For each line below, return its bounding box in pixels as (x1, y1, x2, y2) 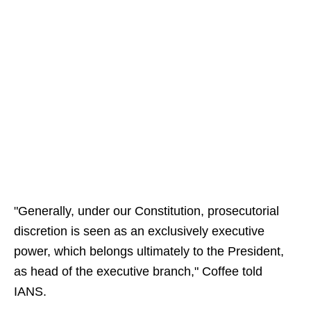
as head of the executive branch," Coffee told (14, 264, 262, 279)
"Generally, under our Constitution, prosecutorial (14, 204, 279, 219)
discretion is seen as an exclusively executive (14, 224, 264, 239)
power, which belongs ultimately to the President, (14, 244, 284, 259)
